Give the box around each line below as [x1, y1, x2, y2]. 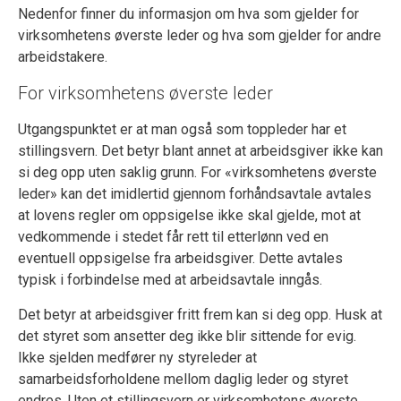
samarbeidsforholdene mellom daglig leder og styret [18, 371, 348, 388]
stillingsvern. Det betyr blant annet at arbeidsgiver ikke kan [18, 142, 383, 159]
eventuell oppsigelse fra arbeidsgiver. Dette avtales [18, 250, 343, 267]
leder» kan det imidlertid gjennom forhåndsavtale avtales [18, 185, 371, 202]
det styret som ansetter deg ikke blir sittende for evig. [18, 328, 356, 345]
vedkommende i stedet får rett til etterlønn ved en [18, 228, 328, 245]
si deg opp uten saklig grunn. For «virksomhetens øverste [18, 164, 377, 181]
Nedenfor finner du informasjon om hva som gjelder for [18, 5, 359, 22]
